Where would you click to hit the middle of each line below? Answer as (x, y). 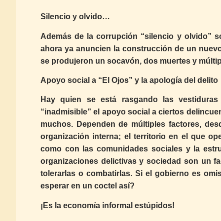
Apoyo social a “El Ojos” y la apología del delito (129, 80)
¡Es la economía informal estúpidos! (108, 205)
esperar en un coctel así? (88, 186)
